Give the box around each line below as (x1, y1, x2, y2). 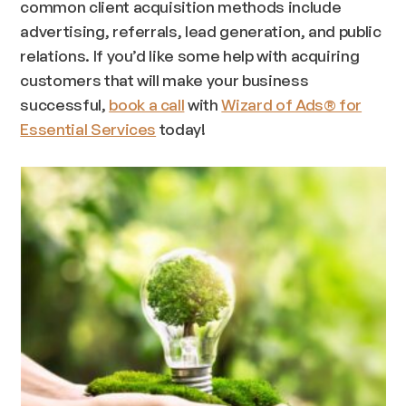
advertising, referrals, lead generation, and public (20, 21, 382, 42)
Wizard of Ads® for (221, 94, 362, 115)
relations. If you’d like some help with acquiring (20, 45, 360, 66)
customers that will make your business (20, 70, 309, 91)
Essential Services (20, 119, 157, 140)
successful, (20, 94, 110, 115)
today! (156, 119, 206, 140)
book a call (109, 94, 185, 115)
